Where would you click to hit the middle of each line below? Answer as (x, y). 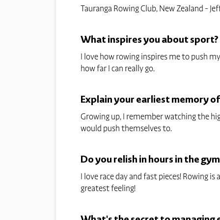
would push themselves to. (126, 128)
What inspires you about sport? (150, 39)
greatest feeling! (108, 188)
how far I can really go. (118, 68)
